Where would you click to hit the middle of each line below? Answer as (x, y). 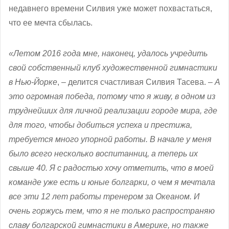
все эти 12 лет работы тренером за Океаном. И (104, 196)
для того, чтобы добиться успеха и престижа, (100, 125)
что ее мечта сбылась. (51, 22)
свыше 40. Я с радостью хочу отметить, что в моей (111, 168)
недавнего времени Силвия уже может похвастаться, (110, 8)
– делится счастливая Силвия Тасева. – (137, 82)
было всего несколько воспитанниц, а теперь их (103, 153)
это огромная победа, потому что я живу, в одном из (112, 96)
